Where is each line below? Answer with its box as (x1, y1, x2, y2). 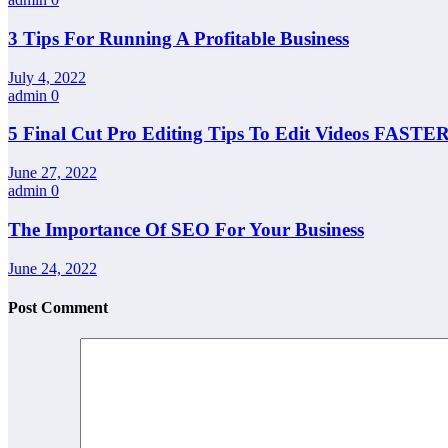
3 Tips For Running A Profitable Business (8, 27, 349, 49)
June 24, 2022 (8, 259, 97, 277)
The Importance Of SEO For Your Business (8, 218, 364, 240)
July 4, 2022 (8, 68, 86, 86)
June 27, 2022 (8, 164, 97, 182)
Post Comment (8, 298, 108, 316)
